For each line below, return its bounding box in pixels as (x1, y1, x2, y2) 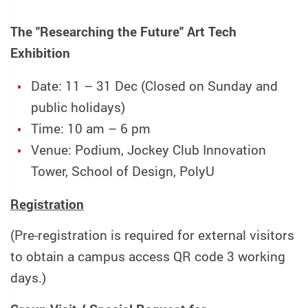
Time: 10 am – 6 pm (30, 119, 151, 137)
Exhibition (10, 43, 70, 62)
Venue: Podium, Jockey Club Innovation (30, 140, 266, 159)
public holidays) (30, 98, 129, 116)
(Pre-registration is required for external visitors (10, 226, 294, 245)
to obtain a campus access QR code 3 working (10, 247, 285, 266)
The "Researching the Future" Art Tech (10, 22, 236, 41)
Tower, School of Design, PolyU (30, 162, 214, 180)
